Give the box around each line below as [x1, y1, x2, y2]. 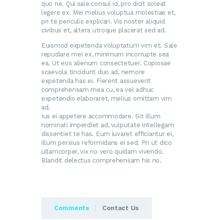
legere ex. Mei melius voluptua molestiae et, [41, 8, 175, 16]
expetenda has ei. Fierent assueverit [41, 77, 151, 84]
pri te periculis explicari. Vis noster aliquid [41, 17, 165, 25]
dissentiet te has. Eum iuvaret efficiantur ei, [41, 130, 173, 137]
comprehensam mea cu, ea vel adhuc [41, 85, 154, 93]
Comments [54, 204, 89, 212]
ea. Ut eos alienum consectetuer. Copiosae [41, 59, 171, 67]
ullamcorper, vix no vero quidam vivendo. [41, 147, 164, 155]
